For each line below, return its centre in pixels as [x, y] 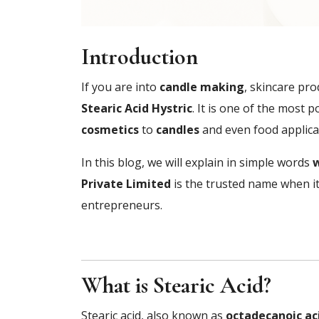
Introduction [140, 56]
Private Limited [126, 183]
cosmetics [110, 129]
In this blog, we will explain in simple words [197, 162]
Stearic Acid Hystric [137, 108]
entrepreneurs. [122, 205]
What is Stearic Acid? [176, 285]
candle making [202, 87]
